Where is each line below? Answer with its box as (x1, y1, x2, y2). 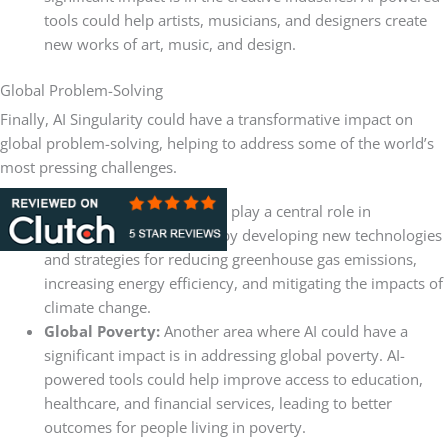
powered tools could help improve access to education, (43, 368, 423, 389)
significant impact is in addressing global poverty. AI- (43, 344, 405, 365)
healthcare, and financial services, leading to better (43, 392, 392, 413)
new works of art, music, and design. (43, 33, 300, 54)
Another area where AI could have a (163, 320, 408, 341)
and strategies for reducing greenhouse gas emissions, (43, 248, 417, 269)
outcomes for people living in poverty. (43, 416, 310, 437)
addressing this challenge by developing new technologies (43, 224, 442, 245)
